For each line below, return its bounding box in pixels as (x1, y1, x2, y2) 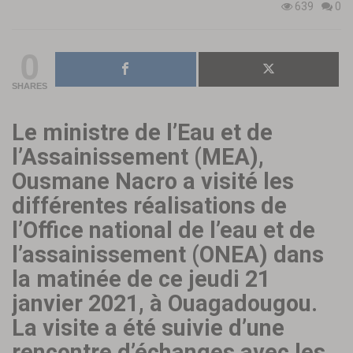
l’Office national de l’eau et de (12, 216, 315, 243)
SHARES (12, 80, 47, 91)
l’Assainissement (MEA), (12, 143, 264, 170)
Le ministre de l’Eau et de (12, 118, 273, 146)
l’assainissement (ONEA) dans (12, 240, 324, 268)
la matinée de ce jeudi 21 (12, 265, 270, 292)
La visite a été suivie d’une (12, 314, 284, 341)
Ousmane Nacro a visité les (12, 167, 294, 195)
